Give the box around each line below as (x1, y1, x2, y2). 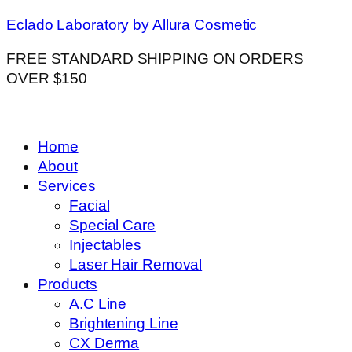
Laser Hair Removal (69, 256, 203, 273)
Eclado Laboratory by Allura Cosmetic (6, 16, 258, 33)
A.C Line (69, 295, 127, 312)
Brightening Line (69, 315, 178, 332)
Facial (69, 197, 110, 214)
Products (38, 276, 98, 292)
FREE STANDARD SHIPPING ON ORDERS (6, 50, 304, 67)
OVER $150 (6, 70, 88, 86)
